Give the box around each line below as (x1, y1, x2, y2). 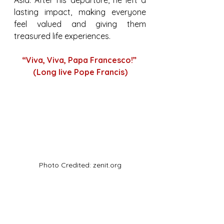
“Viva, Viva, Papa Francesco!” (21, 55, 138, 65)
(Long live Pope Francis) (32, 67, 127, 77)
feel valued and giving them (14, 19, 146, 29)
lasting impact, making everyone (14, 7, 146, 17)
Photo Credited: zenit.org (38, 160, 121, 170)
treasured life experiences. (14, 31, 110, 41)
